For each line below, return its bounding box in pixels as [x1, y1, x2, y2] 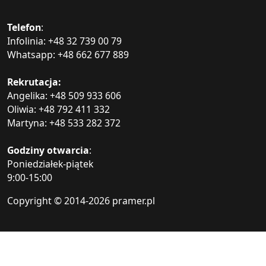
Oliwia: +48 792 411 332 [7, 103, 110, 116]
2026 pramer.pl [88, 194, 155, 207]
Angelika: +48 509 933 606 [7, 89, 121, 102]
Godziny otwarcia [7, 144, 89, 157]
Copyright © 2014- [7, 194, 88, 207]
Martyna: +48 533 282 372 [7, 116, 121, 129]
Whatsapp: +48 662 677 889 [7, 48, 129, 61]
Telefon [7, 21, 41, 34]
